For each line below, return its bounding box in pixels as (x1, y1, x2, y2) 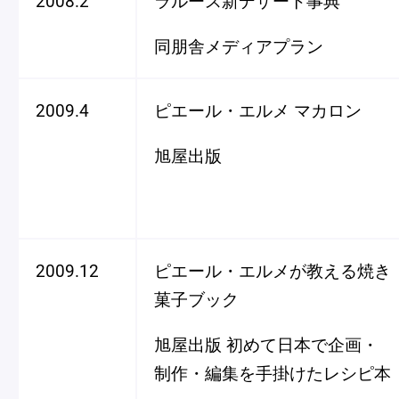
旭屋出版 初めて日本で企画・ (154, 333, 379, 356)
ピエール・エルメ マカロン (154, 99, 362, 121)
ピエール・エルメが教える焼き (154, 259, 391, 281)
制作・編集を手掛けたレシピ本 (154, 362, 391, 385)
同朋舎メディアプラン (154, 35, 323, 58)
